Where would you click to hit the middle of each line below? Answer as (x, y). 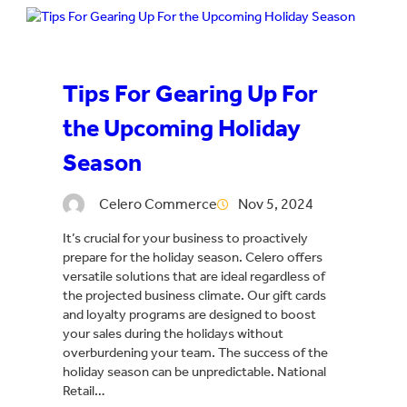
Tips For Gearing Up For (190, 94)
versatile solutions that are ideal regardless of (194, 277)
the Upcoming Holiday (182, 129)
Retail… (84, 391)
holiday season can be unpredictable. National (194, 372)
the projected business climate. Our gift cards (194, 296)
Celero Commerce (158, 204)
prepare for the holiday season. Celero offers (193, 258)
